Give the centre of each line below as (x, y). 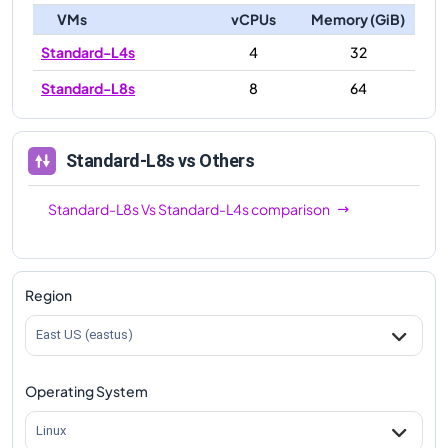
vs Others (214, 161)
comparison (289, 208)
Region (48, 294)
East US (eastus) (84, 335)
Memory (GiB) (358, 18)
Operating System (86, 390)
